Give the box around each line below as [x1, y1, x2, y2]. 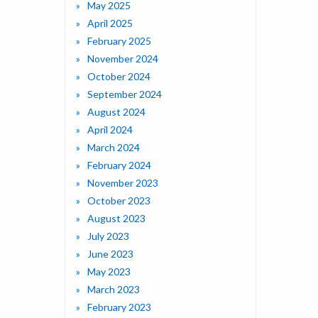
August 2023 [87, 212, 146, 225]
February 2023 [87, 301, 151, 314]
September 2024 [87, 88, 162, 101]
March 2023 [87, 283, 140, 296]
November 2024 [87, 53, 158, 65]
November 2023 [87, 177, 158, 190]
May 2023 [87, 265, 131, 278]
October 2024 [87, 70, 150, 83]
